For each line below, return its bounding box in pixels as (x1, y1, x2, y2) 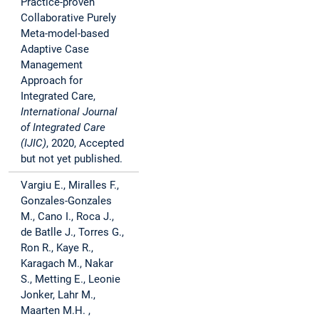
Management (21, 58, 83, 72)
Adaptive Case (21, 43, 89, 56)
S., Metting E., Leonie (21, 273, 120, 286)
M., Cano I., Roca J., (21, 210, 114, 224)
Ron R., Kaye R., (21, 241, 93, 255)
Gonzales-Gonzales (21, 194, 112, 208)
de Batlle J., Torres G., (21, 226, 124, 239)
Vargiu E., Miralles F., (21, 179, 119, 192)
